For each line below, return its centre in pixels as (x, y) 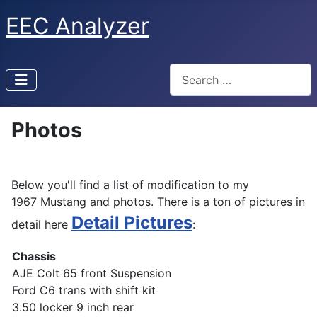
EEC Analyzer (77, 26)
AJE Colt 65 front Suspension (92, 273)
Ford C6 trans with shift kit (84, 290)
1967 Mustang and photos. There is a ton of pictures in (158, 202)
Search (188, 71)
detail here (41, 225)
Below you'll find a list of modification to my (130, 185)
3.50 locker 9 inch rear (73, 307)
